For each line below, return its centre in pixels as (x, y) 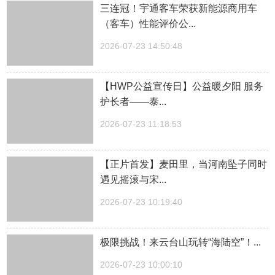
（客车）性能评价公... (148, 24)
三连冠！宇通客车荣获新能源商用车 (179, 9)
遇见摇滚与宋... (134, 179)
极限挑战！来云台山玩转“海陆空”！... (181, 242)
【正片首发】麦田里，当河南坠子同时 (184, 164)
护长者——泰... (134, 102)
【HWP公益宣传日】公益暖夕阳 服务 (182, 87)
